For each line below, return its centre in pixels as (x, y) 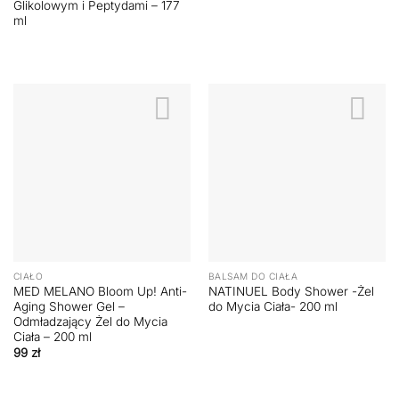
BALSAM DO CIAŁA (253, 277)
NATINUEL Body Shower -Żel (291, 291)
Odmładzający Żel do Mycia (90, 321)
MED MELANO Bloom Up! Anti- (100, 291)
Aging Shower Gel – (69, 306)
